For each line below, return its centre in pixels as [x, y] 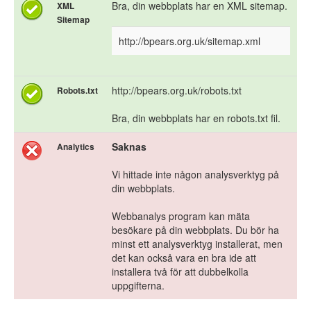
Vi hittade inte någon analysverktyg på [195, 175]
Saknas [129, 147]
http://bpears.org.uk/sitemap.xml [190, 41]
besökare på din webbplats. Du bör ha [195, 230]
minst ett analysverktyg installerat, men [197, 244]
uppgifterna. [138, 286]
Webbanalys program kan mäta [181, 216]
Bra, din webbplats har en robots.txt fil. [196, 118]
